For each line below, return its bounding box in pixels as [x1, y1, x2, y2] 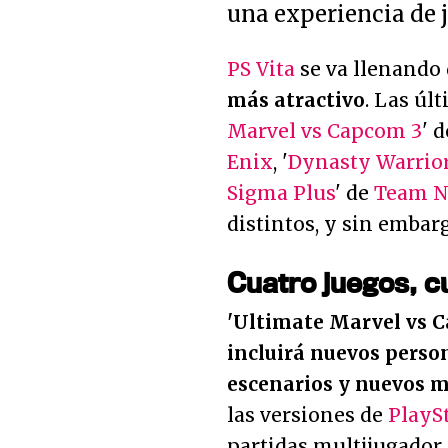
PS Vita [227, 57, 295, 81]
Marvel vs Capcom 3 [227, 119, 422, 143]
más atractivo [227, 88, 365, 112]
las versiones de [227, 403, 388, 427]
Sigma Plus [227, 181, 335, 205]
